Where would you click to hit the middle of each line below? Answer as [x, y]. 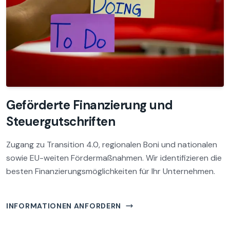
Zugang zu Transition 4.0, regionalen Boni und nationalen [112, 145]
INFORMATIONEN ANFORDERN [64, 206]
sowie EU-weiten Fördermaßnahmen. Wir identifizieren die [114, 158]
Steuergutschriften [61, 121]
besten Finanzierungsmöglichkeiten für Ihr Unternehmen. [111, 171]
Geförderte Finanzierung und [90, 105]
